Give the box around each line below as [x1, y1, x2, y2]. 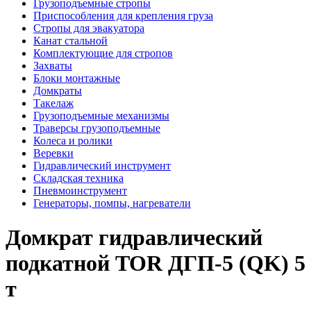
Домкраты [33, 85, 82, 97]
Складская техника [33, 172, 124, 185]
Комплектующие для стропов [33, 47, 173, 60]
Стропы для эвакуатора [33, 22, 144, 35]
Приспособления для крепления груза [33, 10, 213, 22]
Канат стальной [33, 35, 108, 47]
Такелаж [33, 97, 74, 110]
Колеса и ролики [33, 135, 112, 147]
